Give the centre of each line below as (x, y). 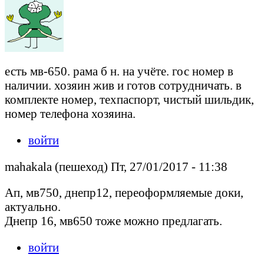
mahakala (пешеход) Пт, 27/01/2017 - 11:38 (116, 166)
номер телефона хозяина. (70, 113)
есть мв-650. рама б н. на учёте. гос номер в (119, 71)
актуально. (33, 207)
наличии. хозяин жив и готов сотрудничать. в (123, 85)
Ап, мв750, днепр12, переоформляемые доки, (124, 193)
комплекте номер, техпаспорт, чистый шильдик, (129, 99)
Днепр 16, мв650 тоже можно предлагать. (113, 221)
